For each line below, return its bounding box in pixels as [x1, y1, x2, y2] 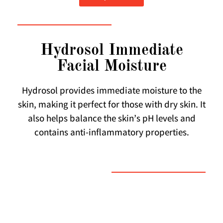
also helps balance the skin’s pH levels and [27, 112, 196, 126]
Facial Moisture [56, 58, 167, 75]
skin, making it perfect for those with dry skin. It [17, 98, 206, 112]
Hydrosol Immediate [40, 42, 183, 59]
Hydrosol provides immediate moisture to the [21, 84, 202, 99]
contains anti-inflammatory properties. [34, 126, 189, 140]
